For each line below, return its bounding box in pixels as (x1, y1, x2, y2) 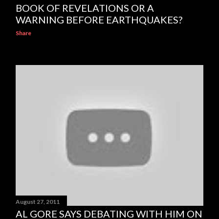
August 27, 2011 (16, 198, 60, 205)
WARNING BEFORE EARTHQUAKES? (16, 14, 182, 25)
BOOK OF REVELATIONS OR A (16, 2, 154, 14)
